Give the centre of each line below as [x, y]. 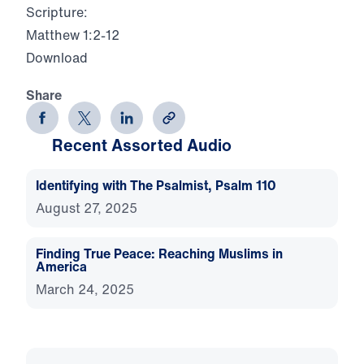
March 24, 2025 [85, 290]
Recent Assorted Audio [142, 145]
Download [57, 58]
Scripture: [57, 13]
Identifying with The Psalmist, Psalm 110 [156, 186]
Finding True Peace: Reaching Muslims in [159, 254]
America [61, 267]
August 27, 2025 [87, 208]
